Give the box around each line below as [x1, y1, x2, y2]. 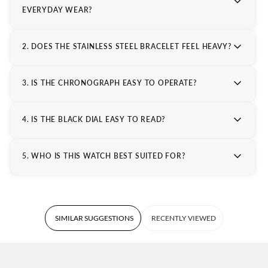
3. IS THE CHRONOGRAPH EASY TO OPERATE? [22, 78, 197, 88]
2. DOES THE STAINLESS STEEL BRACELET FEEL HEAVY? [22, 42, 232, 51]
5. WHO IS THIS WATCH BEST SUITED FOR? [22, 151, 185, 161]
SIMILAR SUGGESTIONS [55, 214, 133, 223]
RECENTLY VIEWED [151, 214, 216, 223]
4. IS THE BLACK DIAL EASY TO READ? [22, 115, 166, 124]
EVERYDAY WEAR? [22, 5, 93, 15]
